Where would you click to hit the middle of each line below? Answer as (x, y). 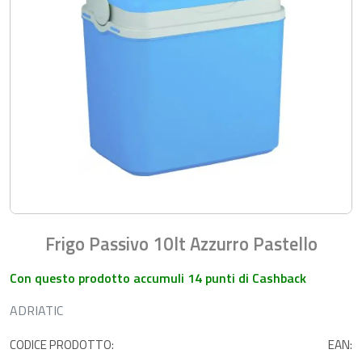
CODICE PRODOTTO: (62, 345)
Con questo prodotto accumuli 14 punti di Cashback (158, 278)
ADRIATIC (36, 310)
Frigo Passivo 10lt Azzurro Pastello (181, 244)
